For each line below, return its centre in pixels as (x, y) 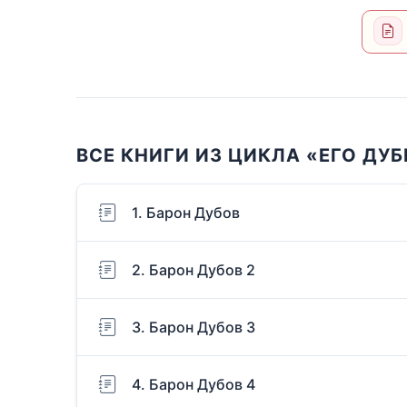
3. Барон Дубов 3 (194, 328)
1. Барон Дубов (186, 213)
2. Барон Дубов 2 (194, 270)
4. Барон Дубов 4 (194, 385)
